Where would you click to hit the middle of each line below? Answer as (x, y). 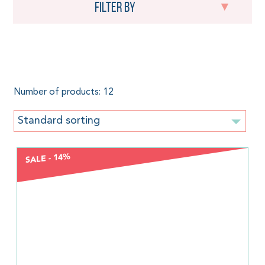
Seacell (48, 62)
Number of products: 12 (63, 93)
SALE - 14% (48, 158)
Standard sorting (59, 120)
